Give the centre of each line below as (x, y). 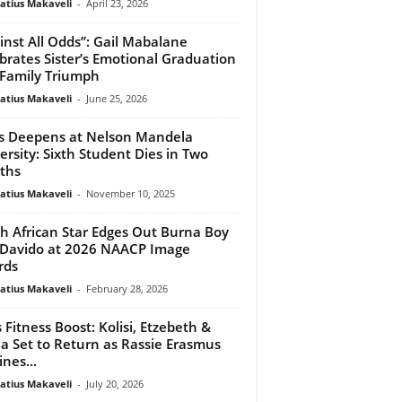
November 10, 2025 (130, 193)
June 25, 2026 (116, 98)
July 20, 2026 (114, 383)
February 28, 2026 (127, 288)
